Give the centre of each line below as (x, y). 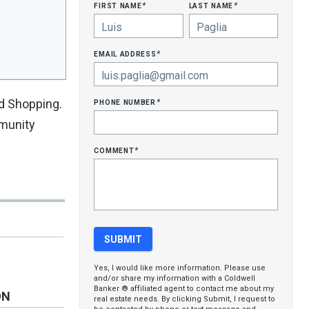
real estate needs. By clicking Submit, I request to (185, 299)
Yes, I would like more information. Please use (180, 268)
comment (116, 150)
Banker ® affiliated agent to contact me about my (184, 289)
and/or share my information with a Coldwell (175, 278)
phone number (126, 101)
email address (127, 53)
